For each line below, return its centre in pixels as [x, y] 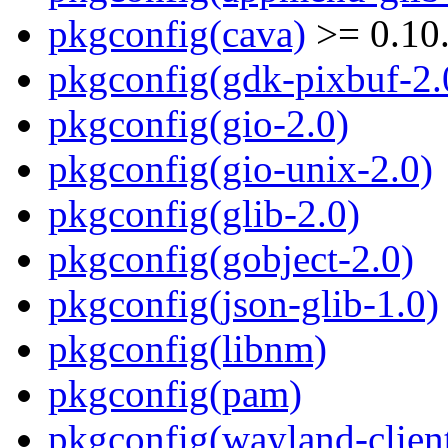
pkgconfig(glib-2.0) [204, 214]
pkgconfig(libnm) [187, 349]
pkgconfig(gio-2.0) [198, 124]
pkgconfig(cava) [177, 34]
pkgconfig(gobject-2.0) [231, 259]
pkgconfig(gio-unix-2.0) [240, 169]
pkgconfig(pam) [175, 394]
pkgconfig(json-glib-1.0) [243, 304]
